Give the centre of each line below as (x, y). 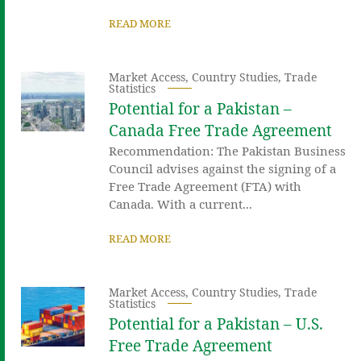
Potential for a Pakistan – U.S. (216, 324)
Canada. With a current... (181, 203)
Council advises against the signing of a (223, 168)
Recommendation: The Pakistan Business (228, 150)
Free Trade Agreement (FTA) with (205, 186)
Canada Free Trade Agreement (221, 130)
